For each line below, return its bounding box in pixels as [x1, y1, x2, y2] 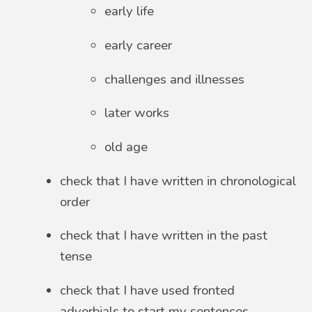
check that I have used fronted [60, 281, 235, 299]
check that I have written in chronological [60, 171, 297, 190]
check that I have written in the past [60, 226, 268, 245]
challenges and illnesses [104, 70, 245, 88]
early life [104, 2, 155, 21]
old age [104, 137, 148, 156]
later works [104, 104, 170, 123]
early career [104, 36, 173, 55]
